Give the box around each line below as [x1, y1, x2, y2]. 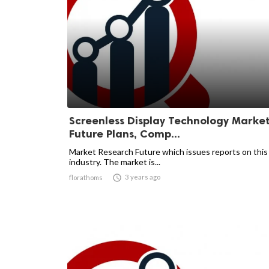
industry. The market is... [69, 157, 160, 167]
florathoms [69, 174, 103, 181]
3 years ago [125, 173, 160, 181]
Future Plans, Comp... [69, 127, 180, 141]
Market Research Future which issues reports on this [69, 147, 268, 157]
